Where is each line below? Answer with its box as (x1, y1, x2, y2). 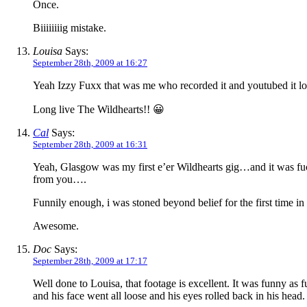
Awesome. (33, 220, 79, 232)
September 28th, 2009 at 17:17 (33, 256, 147, 267)
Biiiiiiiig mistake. (33, 22, 106, 34)
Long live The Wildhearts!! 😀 (33, 103, 164, 116)
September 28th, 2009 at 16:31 (33, 139, 147, 150)
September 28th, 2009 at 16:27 (33, 58, 147, 69)
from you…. (33, 173, 86, 186)
